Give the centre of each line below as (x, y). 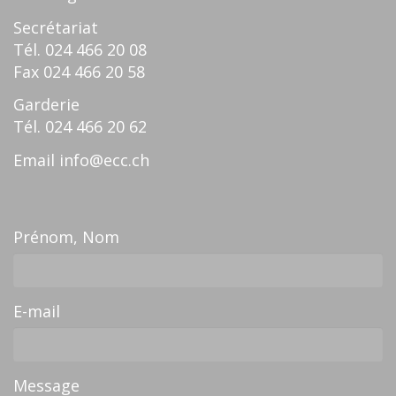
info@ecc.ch (104, 160)
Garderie (46, 104)
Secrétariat (56, 27)
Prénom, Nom (66, 237)
